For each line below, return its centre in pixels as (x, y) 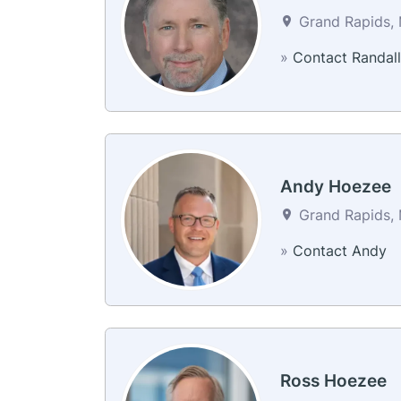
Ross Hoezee (333, 380)
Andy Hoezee (335, 187)
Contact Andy (339, 251)
